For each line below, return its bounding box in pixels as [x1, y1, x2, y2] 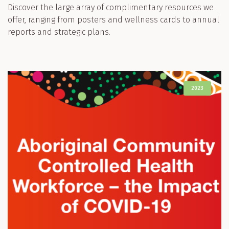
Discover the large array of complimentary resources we [8, 2, 214, 12]
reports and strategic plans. [8, 27, 110, 37]
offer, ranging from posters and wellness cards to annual [8, 14, 219, 25]
